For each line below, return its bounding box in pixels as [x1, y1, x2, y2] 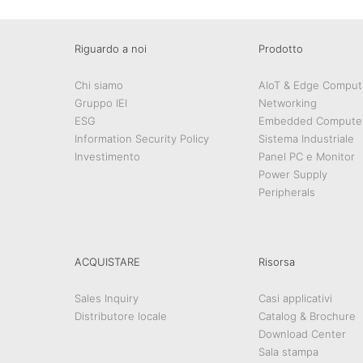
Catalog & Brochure [258, 310, 356, 323]
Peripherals [258, 186, 315, 199]
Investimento [75, 150, 140, 164]
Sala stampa [258, 345, 318, 359]
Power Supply [258, 168, 327, 181]
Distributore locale [75, 310, 167, 323]
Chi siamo [75, 79, 123, 92]
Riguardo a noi [75, 42, 147, 56]
